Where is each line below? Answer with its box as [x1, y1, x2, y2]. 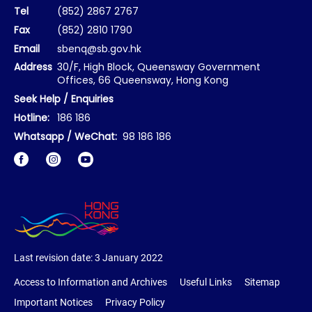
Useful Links [180, 276, 232, 288]
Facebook [13, 147, 61, 164]
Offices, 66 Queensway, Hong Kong [57, 73, 229, 90]
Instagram [45, 147, 95, 164]
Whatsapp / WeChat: [14, 129, 117, 146]
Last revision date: [14, 251, 95, 263]
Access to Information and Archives [14, 276, 167, 288]
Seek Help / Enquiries [14, 92, 114, 109]
